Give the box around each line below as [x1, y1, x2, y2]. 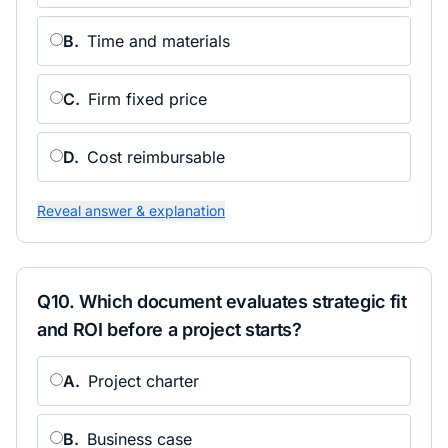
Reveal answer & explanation [37, 202, 225, 219]
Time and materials [87, 31, 230, 51]
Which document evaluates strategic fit [79, 291, 407, 312]
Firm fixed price [88, 89, 207, 109]
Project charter [88, 371, 199, 391]
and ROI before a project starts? [37, 319, 302, 340]
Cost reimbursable [87, 147, 225, 167]
